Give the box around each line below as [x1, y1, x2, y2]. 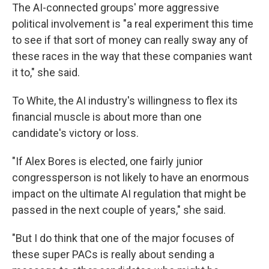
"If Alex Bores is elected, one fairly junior [12, 155, 203, 168]
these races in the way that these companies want [12, 50, 252, 63]
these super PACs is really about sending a [12, 248, 214, 261]
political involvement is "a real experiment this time [12, 17, 253, 31]
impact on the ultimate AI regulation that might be [12, 187, 246, 201]
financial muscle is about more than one [12, 110, 202, 124]
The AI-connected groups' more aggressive [12, 1, 219, 14]
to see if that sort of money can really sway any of [12, 34, 249, 47]
